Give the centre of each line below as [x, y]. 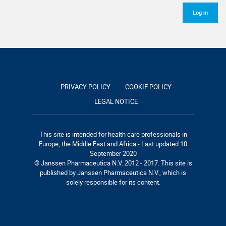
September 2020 [113, 153]
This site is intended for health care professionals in [113, 134]
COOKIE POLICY [148, 87]
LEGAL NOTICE [116, 101]
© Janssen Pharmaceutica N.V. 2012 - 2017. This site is [113, 163]
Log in [200, 12]
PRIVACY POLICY [86, 87]
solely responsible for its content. [113, 182]
